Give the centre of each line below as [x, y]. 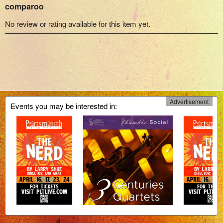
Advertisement [189, 101]
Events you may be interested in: [64, 106]
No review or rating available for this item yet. [78, 24]
